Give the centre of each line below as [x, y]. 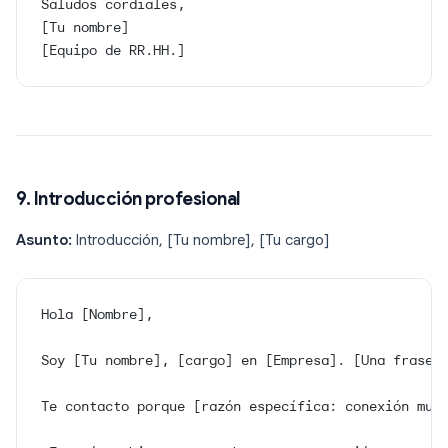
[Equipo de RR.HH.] [113, 50]
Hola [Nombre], [97, 314]
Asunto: [44, 240]
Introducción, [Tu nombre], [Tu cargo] [201, 240]
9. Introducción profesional [128, 199]
